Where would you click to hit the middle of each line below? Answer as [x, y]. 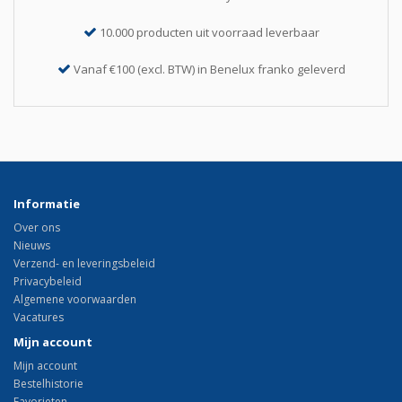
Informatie [47, 204]
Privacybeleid [48, 282]
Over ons [37, 228]
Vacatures [39, 318]
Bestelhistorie [48, 384]
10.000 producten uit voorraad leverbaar [209, 33]
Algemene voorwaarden [75, 300]
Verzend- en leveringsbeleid [84, 264]
